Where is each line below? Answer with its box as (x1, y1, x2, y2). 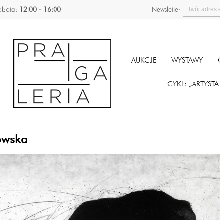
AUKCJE (131, 57, 157, 65)
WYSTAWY (171, 57, 203, 65)
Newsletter (152, 6, 181, 13)
